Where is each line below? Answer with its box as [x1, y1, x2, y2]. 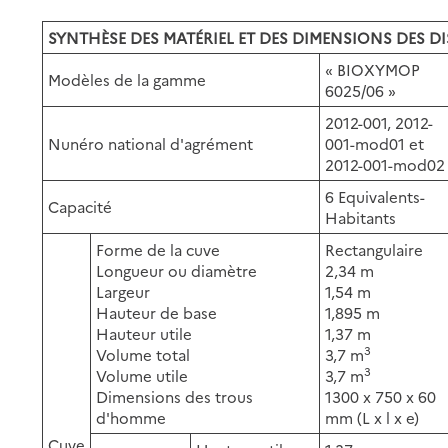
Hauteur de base [96, 301, 218, 323]
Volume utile [96, 364, 189, 386]
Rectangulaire [325, 238, 424, 260]
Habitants [325, 206, 397, 228]
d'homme [96, 406, 167, 428]
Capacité [48, 195, 113, 217]
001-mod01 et [325, 132, 425, 154]
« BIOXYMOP [325, 58, 421, 80]
